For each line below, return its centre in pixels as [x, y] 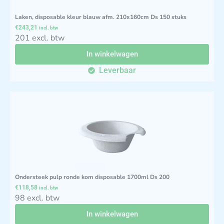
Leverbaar [118, 70]
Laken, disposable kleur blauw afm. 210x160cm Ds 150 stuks [101, 17]
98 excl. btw [37, 198]
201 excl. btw [40, 38]
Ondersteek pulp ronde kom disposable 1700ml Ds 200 [92, 177]
